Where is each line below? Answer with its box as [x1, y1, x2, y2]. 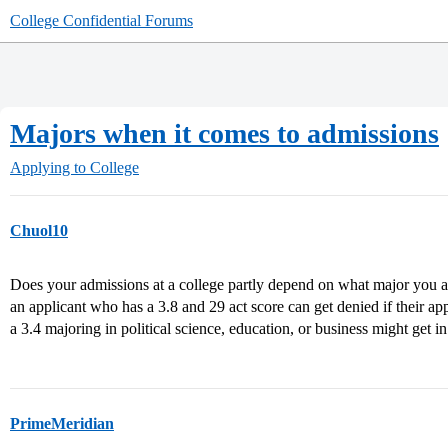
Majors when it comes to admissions [10, 118, 439, 149]
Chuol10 [10, 222, 68, 239]
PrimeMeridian [10, 415, 114, 432]
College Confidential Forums [10, 12, 193, 29]
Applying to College [10, 159, 139, 176]
